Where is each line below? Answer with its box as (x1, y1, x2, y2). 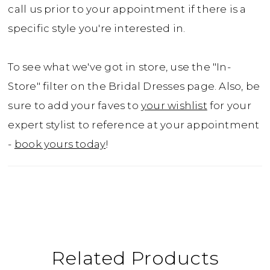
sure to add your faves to (8, 99, 142, 112)
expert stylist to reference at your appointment (8, 119, 260, 131)
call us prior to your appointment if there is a (8, 3, 246, 16)
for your (207, 99, 251, 112)
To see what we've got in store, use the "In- (8, 61, 231, 74)
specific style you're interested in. (8, 22, 186, 35)
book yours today (14, 138, 106, 151)
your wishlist (141, 99, 207, 112)
